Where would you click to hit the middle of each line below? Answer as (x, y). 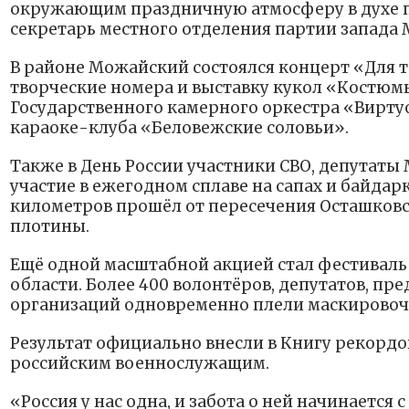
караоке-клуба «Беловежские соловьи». (179, 128)
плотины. (50, 227)
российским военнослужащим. (140, 364)
